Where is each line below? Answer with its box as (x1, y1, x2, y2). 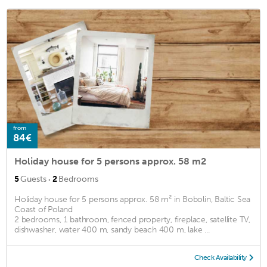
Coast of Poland (14, 204, 73, 215)
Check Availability (194, 253, 247, 262)
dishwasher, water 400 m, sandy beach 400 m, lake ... (14, 225, 210, 235)
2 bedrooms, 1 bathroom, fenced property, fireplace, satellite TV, (14, 215, 250, 225)
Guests (20, 174, 46, 185)
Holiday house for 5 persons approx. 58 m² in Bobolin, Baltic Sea (14, 194, 251, 205)
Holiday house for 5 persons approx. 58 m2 (14, 156, 206, 167)
